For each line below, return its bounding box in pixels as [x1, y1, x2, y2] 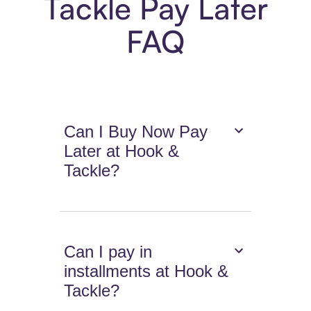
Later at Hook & [64, 142, 180, 161]
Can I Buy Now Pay [64, 122, 208, 142]
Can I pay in [64, 242, 153, 262]
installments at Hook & [64, 262, 229, 281]
